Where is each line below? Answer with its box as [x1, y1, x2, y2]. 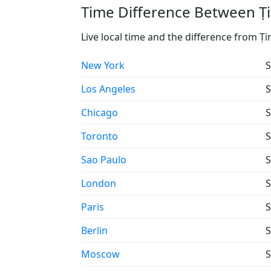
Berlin [81, 224, 108, 237]
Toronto [81, 129, 118, 143]
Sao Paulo [81, 153, 126, 166]
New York [81, 59, 125, 72]
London [81, 177, 116, 190]
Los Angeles [81, 82, 135, 96]
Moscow [81, 247, 120, 261]
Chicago [81, 106, 118, 119]
